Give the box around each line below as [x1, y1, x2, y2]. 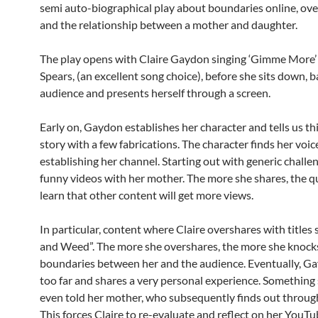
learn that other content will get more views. [40, 188, 253, 202]
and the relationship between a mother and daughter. [40, 18, 297, 32]
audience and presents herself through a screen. [40, 86, 270, 100]
